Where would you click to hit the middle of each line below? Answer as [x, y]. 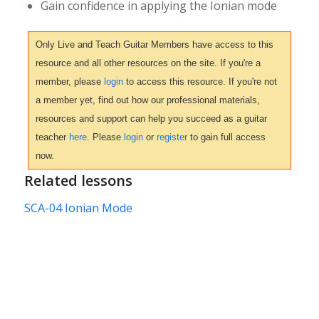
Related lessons [78, 181]
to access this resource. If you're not [200, 82]
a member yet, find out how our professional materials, [147, 100]
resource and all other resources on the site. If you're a [148, 63]
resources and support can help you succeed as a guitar [151, 119]
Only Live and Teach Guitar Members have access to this [154, 45]
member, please [69, 82]
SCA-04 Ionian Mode [78, 208]
